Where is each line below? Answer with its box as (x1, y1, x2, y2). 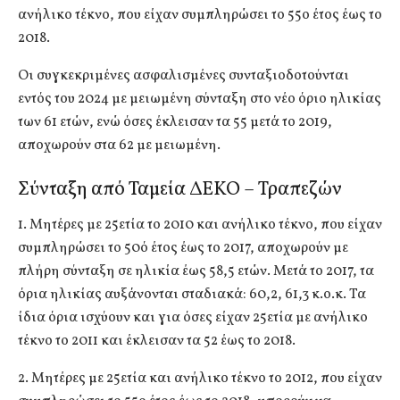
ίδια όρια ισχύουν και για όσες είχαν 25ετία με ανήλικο (18, 307, 368, 328)
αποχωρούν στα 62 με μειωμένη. (18, 136, 221, 156)
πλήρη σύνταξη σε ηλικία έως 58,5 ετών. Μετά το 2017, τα (18, 261, 374, 281)
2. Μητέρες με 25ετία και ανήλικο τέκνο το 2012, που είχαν (18, 368, 382, 388)
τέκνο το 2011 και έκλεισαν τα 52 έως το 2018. (18, 330, 296, 351)
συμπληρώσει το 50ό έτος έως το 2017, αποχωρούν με (18, 237, 348, 258)
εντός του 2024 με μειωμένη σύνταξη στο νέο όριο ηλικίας (18, 89, 381, 110)
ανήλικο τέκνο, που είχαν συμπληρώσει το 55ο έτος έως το (18, 5, 382, 26)
